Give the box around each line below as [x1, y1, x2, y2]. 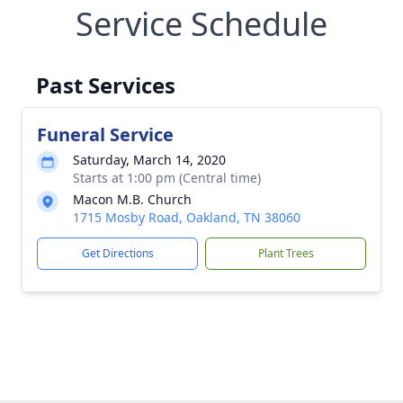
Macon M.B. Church [73, 191, 192, 208]
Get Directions [81, 246, 154, 261]
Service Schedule [76, 2, 327, 46]
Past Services [36, 70, 175, 100]
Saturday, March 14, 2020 [73, 151, 226, 168]
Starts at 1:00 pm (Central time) [73, 169, 261, 186]
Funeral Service [37, 122, 174, 147]
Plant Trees [257, 246, 314, 261]
